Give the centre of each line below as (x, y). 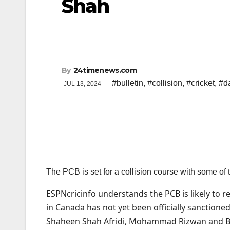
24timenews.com (105, 71)
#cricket (200, 83)
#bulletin (128, 83)
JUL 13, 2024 (83, 84)
